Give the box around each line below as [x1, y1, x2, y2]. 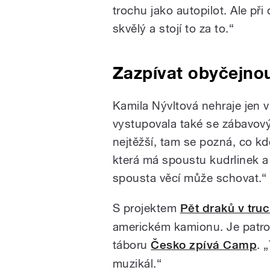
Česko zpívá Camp [151, 237, 257, 252]
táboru [113, 237, 151, 251]
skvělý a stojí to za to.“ [113, 21, 234, 35]
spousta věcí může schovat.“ [113, 171, 267, 184]
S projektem [113, 201, 180, 215]
